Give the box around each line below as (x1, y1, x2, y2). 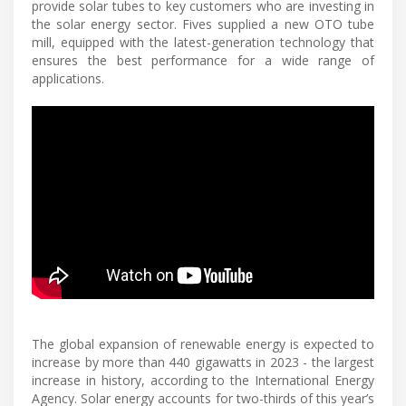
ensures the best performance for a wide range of (32, 51, 374, 69)
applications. (32, 69, 104, 87)
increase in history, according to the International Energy (32, 371, 374, 389)
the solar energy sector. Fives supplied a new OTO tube (32, 14, 374, 33)
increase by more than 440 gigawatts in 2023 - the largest (32, 353, 374, 371)
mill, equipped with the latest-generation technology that (32, 33, 374, 51)
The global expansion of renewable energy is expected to (32, 334, 374, 353)
